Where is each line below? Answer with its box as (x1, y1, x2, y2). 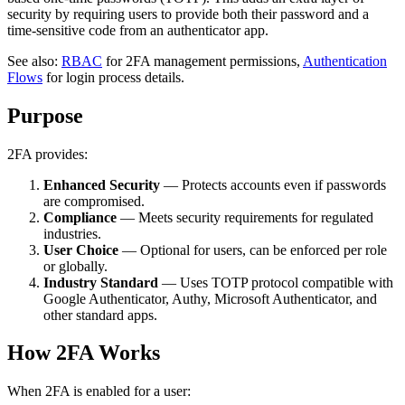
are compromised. (43, 193, 145, 209)
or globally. (43, 258, 108, 274)
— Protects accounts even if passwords (160, 176, 386, 193)
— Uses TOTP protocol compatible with (158, 274, 393, 290)
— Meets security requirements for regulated (117, 209, 373, 225)
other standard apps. (43, 306, 157, 323)
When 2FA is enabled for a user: (7, 383, 191, 400)
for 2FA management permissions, (102, 52, 303, 69)
